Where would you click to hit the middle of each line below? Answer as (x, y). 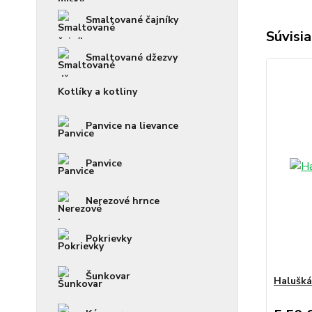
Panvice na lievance (132, 126)
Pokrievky (109, 239)
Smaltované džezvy (132, 57)
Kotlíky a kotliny (97, 92)
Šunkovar (108, 276)
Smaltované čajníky (132, 20)
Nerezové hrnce (123, 201)
